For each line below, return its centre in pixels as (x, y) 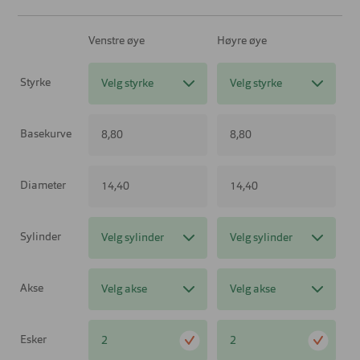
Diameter (43, 185)
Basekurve (46, 134)
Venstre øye (117, 41)
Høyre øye (242, 41)
